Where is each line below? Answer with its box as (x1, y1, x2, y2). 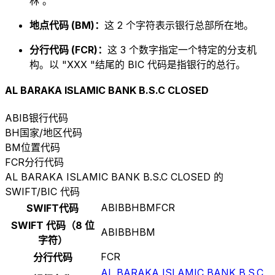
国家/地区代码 (20, 126, 82, 139)
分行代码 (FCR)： (29, 44, 107, 56)
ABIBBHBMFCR (101, 201, 175, 214)
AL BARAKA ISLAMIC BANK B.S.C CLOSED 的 (5, 170, 223, 183)
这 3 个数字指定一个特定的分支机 (107, 44, 257, 56)
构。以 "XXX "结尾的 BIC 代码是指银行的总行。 (29, 58, 246, 71)
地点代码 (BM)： (29, 19, 104, 32)
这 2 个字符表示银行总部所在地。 (104, 19, 254, 32)
